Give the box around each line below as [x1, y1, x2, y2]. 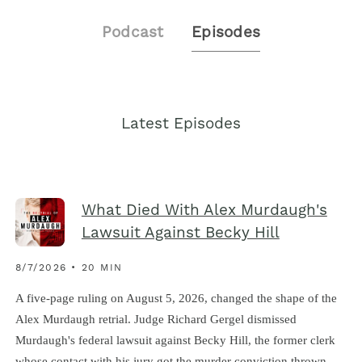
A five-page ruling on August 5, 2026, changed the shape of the [15, 290, 337, 305]
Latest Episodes [120, 116, 241, 133]
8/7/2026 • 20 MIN [15, 263, 123, 274]
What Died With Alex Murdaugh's [81, 204, 327, 220]
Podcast [101, 25, 164, 41]
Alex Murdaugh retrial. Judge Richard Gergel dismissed [15, 311, 297, 326]
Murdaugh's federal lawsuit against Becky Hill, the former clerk [15, 332, 335, 347]
